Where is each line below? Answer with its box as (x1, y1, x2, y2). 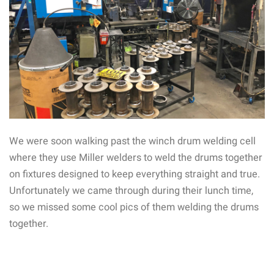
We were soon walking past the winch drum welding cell (9, 135, 256, 147)
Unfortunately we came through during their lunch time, (9, 184, 253, 196)
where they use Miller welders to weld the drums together (9, 151, 262, 163)
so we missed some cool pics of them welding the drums (9, 201, 259, 213)
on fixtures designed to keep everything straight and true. (9, 168, 260, 180)
